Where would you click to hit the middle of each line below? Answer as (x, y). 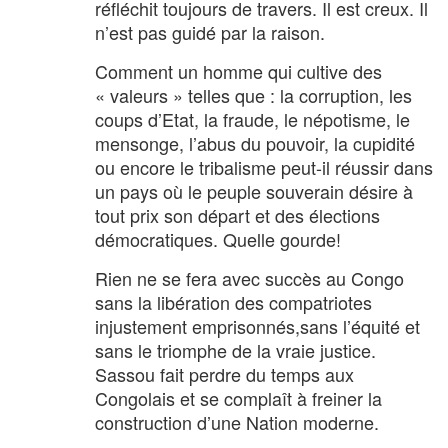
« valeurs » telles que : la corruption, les (253, 94)
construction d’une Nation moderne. (237, 421)
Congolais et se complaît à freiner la (238, 397)
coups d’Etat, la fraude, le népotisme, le (252, 118)
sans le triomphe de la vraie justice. (235, 349)
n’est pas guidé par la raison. (210, 31)
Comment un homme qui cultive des (238, 70)
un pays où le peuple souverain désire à (254, 190)
